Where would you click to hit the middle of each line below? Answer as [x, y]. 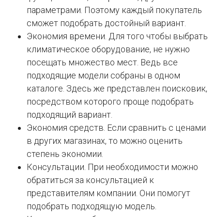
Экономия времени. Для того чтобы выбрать [117, 36]
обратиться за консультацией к [90, 180]
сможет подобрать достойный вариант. [106, 23]
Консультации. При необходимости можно [112, 167]
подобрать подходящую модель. [92, 206]
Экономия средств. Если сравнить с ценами [116, 128]
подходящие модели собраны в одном [103, 76]
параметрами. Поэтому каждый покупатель [114, 10]
